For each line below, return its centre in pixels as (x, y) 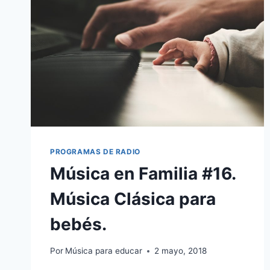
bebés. (78, 224)
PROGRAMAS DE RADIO (95, 151)
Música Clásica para (133, 199)
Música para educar (104, 251)
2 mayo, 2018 (181, 251)
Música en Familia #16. (143, 173)
